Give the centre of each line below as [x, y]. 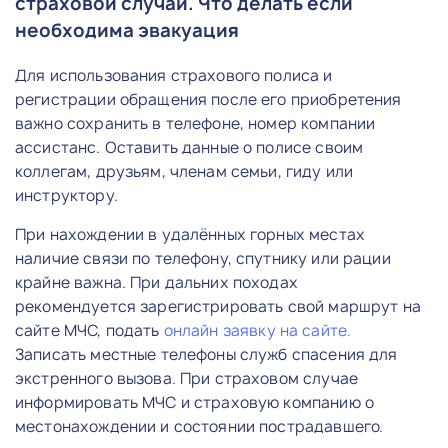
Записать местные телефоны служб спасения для [206, 354]
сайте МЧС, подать [89, 330]
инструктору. [66, 195]
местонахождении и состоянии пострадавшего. [199, 426]
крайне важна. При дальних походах [156, 282]
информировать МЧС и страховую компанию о [194, 402]
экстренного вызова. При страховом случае [186, 378]
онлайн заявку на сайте [255, 330]
